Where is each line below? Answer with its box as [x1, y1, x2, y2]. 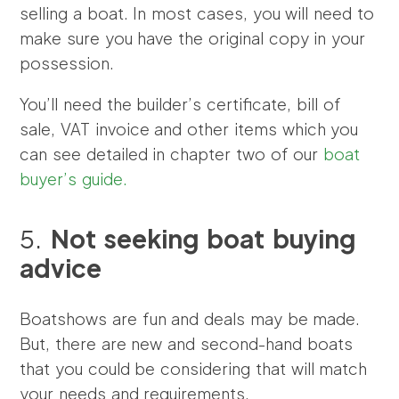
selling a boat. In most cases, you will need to [20, 3, 374, 23]
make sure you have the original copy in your [20, 28, 365, 48]
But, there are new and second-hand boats [20, 333, 353, 354]
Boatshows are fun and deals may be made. [20, 308, 361, 329]
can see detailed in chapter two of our [20, 143, 323, 164]
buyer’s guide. [20, 168, 128, 189]
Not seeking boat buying [50, 223, 356, 254]
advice [20, 252, 102, 283]
